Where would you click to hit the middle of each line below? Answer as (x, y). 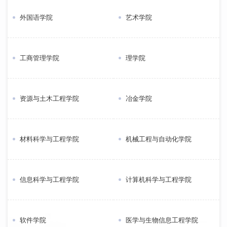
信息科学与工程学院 (49, 180)
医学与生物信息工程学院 (162, 220)
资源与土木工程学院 (49, 99)
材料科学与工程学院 (49, 139)
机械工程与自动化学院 (159, 139)
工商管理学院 (40, 58)
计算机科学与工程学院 (159, 180)
